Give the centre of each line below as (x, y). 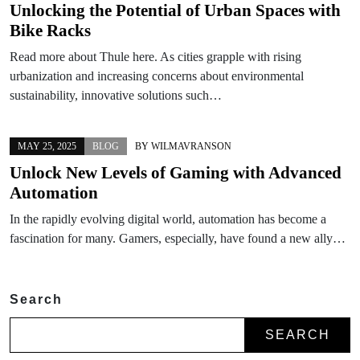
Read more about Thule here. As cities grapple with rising (155, 56)
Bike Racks (50, 30)
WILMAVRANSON (191, 146)
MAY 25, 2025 (47, 146)
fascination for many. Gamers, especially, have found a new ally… (178, 238)
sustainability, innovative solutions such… (116, 95)
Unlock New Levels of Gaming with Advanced (176, 172)
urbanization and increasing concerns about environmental (157, 76)
